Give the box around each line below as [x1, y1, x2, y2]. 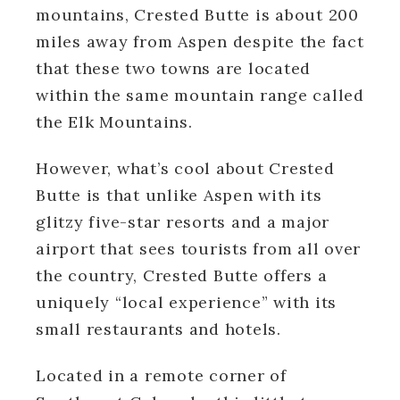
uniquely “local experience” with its [36, 291, 337, 312]
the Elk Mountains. [36, 111, 193, 132]
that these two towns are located [36, 57, 311, 79]
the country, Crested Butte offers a [36, 264, 328, 286]
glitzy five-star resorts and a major [36, 211, 329, 232]
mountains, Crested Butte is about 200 [36, 4, 359, 25]
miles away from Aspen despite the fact [36, 30, 364, 52]
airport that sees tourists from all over [36, 237, 361, 259]
